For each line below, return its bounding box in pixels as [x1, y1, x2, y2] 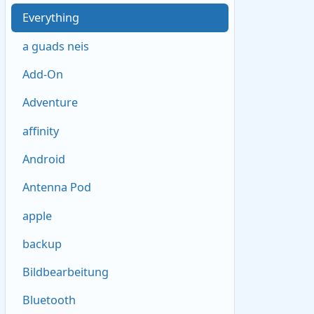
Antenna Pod [22, 179, 92, 196]
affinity [22, 123, 60, 139]
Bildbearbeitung [22, 264, 109, 280]
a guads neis [22, 38, 90, 54]
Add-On [22, 66, 64, 82]
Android [22, 151, 66, 167]
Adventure [22, 95, 78, 111]
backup [22, 235, 62, 252]
